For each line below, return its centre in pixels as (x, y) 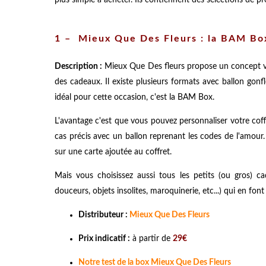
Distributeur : (104, 215)
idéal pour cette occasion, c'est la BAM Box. (134, 98)
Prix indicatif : (104, 239)
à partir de (151, 239)
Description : (79, 67)
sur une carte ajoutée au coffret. (113, 152)
